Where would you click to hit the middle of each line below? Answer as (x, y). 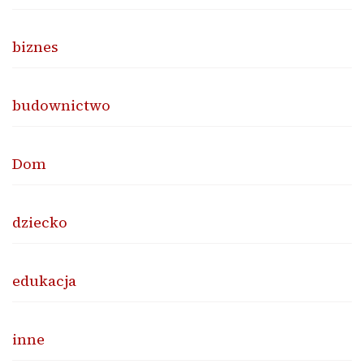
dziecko (40, 222)
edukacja (44, 280)
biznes (35, 46)
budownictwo (61, 105)
